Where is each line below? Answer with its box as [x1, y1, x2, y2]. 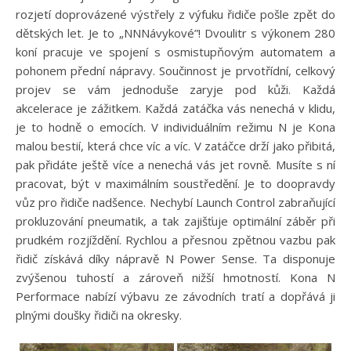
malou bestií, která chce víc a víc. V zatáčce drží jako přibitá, [16, 137, 335, 154]
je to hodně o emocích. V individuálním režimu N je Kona [16, 118, 335, 135]
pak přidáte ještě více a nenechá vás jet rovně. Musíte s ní [16, 156, 335, 172]
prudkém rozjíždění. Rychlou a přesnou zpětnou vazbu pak [16, 231, 335, 248]
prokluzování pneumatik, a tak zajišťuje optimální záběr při [16, 212, 335, 229]
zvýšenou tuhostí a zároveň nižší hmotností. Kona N [16, 269, 335, 285]
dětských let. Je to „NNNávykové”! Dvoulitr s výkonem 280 [16, 24, 335, 41]
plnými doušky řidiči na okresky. [16, 306, 182, 323]
